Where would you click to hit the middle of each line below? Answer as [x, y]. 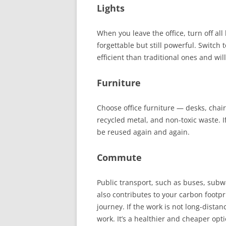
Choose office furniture [137, 108]
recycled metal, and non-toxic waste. [159, 120]
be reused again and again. [143, 132]
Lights [111, 8]
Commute [119, 157]
